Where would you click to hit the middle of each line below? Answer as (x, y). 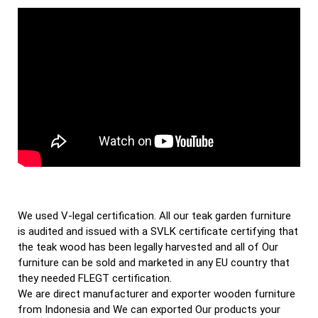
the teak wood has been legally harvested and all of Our (148, 247)
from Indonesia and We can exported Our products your (149, 309)
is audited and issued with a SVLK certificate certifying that (158, 231)
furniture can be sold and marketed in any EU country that (154, 262)
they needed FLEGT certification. (95, 278)
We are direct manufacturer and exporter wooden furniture (157, 294)
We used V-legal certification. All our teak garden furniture (154, 215)
